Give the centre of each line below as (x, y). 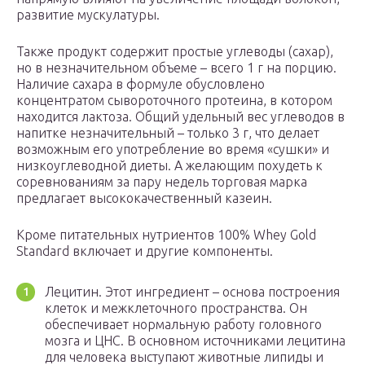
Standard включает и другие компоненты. (145, 251)
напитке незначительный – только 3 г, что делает (168, 133)
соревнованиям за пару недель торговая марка (162, 182)
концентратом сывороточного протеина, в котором (174, 101)
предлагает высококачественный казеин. (144, 198)
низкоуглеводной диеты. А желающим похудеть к (169, 166)
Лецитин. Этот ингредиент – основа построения (192, 292)
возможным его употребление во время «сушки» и (173, 150)
